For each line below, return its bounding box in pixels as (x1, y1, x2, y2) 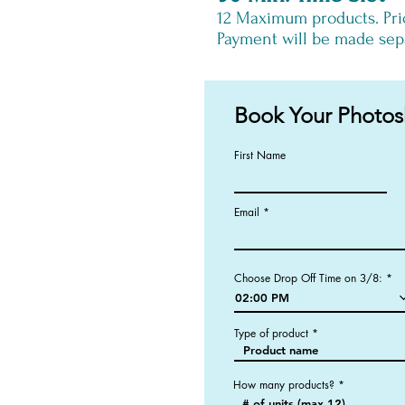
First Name (234, 147, 286, 163)
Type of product (234, 325, 308, 341)
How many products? (233, 377, 334, 392)
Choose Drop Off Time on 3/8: (234, 270, 382, 286)
